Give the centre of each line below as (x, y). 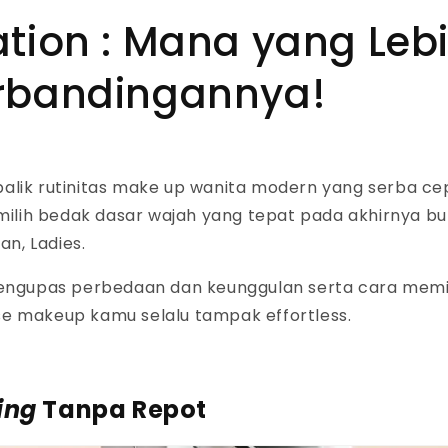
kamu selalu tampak (178, 316)
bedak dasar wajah (117, 216)
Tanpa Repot (122, 410)
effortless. (308, 316)
